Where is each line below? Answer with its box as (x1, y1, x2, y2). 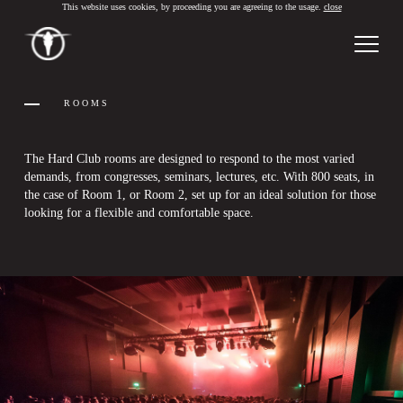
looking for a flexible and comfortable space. (24, 206, 257, 219)
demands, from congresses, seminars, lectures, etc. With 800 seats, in (24, 170, 374, 184)
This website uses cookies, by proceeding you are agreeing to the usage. (61, 2, 324, 12)
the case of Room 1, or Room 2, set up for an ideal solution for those (24, 188, 376, 201)
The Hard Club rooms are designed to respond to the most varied (24, 152, 354, 166)
